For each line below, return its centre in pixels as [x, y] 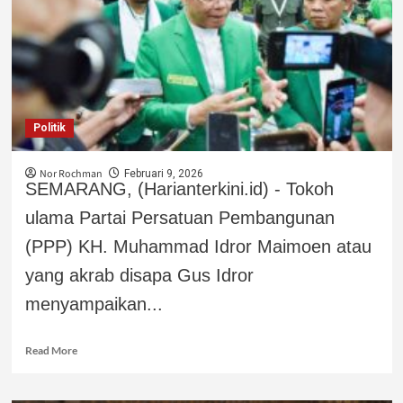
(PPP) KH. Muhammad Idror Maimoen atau [198, 246]
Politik [49, 127]
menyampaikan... [94, 304]
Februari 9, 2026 [163, 173]
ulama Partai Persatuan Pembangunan [179, 217]
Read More [51, 350]
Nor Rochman [71, 174]
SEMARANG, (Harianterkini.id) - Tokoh [179, 188]
